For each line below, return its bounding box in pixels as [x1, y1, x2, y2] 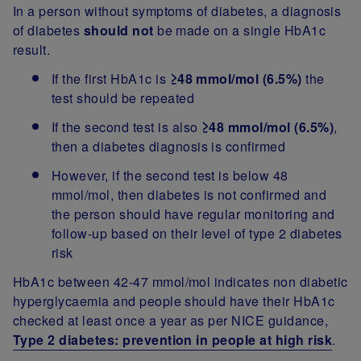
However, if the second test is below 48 [52, 166, 288, 185]
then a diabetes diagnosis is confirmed [52, 137, 286, 156]
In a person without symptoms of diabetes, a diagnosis [13, 2, 342, 21]
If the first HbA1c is [52, 69, 170, 89]
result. [13, 40, 51, 60]
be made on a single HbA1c [153, 21, 326, 40]
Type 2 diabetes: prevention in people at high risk [13, 330, 332, 350]
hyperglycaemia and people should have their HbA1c [13, 292, 335, 311]
